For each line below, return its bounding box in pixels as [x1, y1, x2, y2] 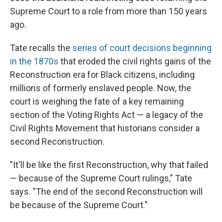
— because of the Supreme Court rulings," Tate [10, 173, 192, 183]
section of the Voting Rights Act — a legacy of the [10, 110, 203, 120]
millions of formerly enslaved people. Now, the [10, 83, 191, 93]
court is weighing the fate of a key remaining [10, 96, 184, 107]
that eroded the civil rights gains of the [58, 56, 211, 66]
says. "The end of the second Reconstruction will [10, 186, 203, 197]
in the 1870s [10, 56, 58, 66]
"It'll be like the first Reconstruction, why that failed [10, 160, 208, 170]
